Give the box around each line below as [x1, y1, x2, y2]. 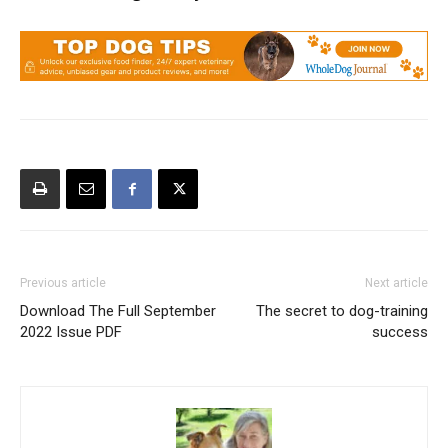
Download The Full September [20, 301, 216, 320]
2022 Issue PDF [20, 322, 122, 341]
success [372, 322, 428, 341]
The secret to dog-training [256, 301, 428, 320]
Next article [365, 275, 428, 290]
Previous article [20, 275, 106, 290]
